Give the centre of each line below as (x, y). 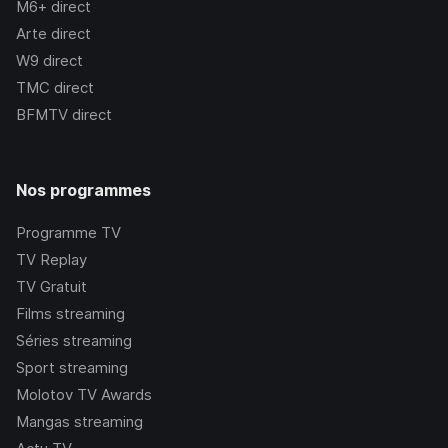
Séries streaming (74, 341)
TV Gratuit (51, 287)
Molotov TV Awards (84, 395)
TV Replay (51, 260)
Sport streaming (72, 368)
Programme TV (68, 233)
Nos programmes (83, 190)
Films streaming (70, 314)
